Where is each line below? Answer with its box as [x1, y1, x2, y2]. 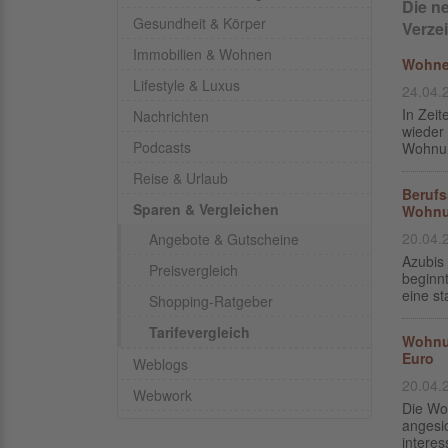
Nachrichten [133, 106, 209, 126]
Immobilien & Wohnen [133, 44, 272, 64]
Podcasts [133, 137, 191, 157]
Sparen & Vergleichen [133, 199, 279, 219]
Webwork [133, 385, 192, 405]
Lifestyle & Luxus [133, 75, 240, 95]
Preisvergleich [149, 260, 238, 280]
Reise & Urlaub [133, 168, 228, 188]
